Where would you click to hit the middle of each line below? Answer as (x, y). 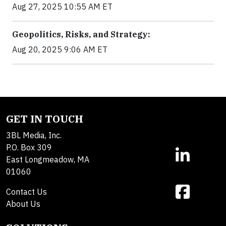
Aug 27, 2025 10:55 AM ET (62, 7)
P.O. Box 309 (29, 148)
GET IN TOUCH (45, 119)
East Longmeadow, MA (48, 160)
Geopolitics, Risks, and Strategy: (81, 35)
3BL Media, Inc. (34, 135)
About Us (23, 204)
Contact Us (26, 192)
